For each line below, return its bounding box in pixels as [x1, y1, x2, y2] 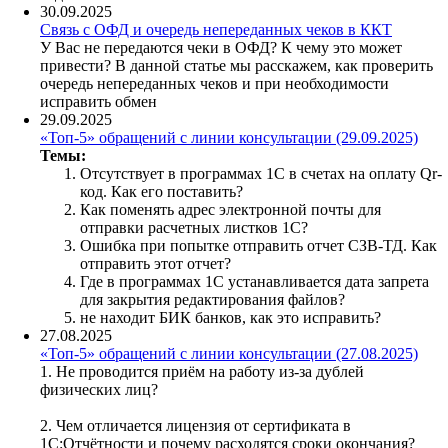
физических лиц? [40, 380, 158, 398]
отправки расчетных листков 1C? [80, 218, 308, 236]
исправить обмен [40, 92, 157, 110]
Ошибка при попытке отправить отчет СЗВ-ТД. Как [80, 236, 437, 254]
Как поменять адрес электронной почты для [80, 200, 381, 218]
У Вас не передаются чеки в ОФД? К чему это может [40, 38, 402, 56]
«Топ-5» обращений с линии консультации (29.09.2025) [40, 128, 418, 146]
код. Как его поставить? [80, 182, 243, 200]
